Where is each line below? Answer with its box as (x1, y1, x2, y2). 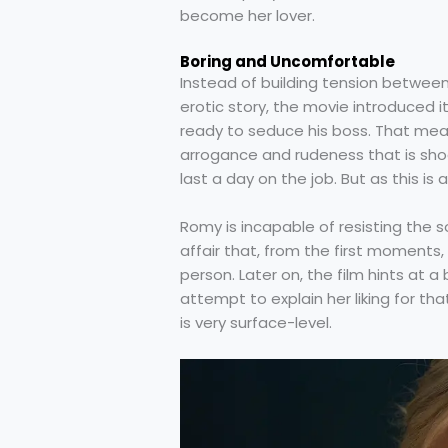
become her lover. (180, 4, 315, 26)
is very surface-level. (180, 311, 332, 333)
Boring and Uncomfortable (180, 50, 395, 72)
